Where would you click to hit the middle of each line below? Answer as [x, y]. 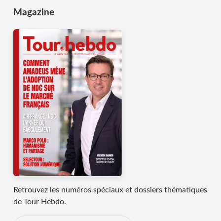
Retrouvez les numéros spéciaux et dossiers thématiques [110, 190]
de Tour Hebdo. [39, 202]
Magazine [34, 13]
